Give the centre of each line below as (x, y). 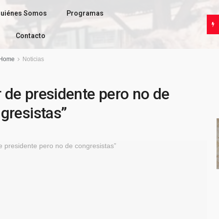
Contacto (31, 36)
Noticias (33, 59)
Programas (85, 13)
